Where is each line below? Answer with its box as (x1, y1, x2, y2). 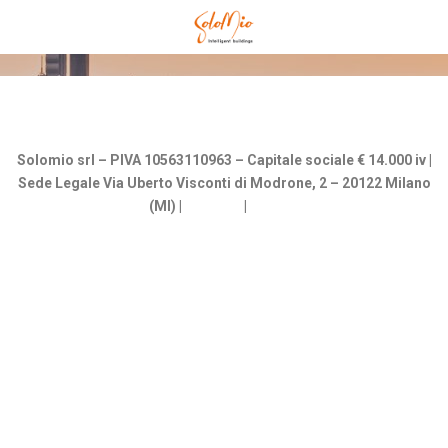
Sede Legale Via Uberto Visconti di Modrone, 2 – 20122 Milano (17, 175, 431, 192)
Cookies (184, 198, 241, 215)
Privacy (249, 198, 300, 215)
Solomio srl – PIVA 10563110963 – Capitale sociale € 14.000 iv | (16, 152, 432, 169)
